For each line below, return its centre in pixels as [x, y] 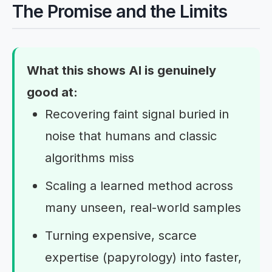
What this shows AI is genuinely [121, 70]
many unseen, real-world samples [143, 207]
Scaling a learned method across [139, 185]
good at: [52, 92]
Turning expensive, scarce [121, 235]
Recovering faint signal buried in [137, 114]
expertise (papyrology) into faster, [143, 257]
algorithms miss [90, 158]
